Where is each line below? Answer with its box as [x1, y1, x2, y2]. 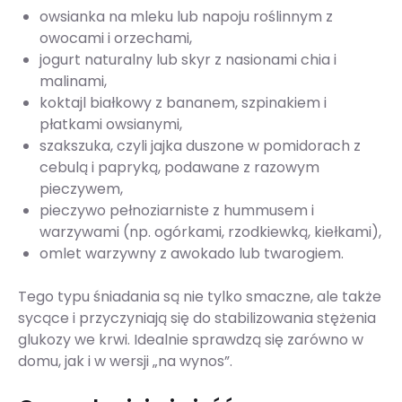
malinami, [39, 71, 107, 92]
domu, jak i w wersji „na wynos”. [18, 351, 232, 372]
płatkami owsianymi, [39, 114, 182, 135]
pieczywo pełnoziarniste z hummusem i [39, 200, 314, 222]
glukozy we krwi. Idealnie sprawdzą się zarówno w [18, 329, 363, 351]
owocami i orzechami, [39, 28, 192, 49]
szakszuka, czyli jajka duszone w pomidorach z [39, 135, 361, 157]
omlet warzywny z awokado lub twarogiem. [39, 243, 344, 265]
